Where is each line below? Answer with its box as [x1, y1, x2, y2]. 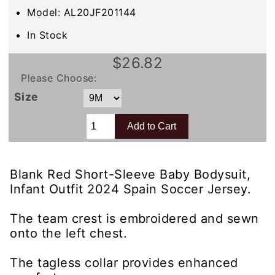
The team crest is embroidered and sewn [10, 211, 259, 226]
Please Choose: [21, 71, 97, 84]
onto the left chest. [10, 225, 127, 241]
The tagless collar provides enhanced [10, 255, 238, 270]
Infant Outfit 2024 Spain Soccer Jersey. [10, 181, 252, 196]
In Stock [27, 28, 68, 41]
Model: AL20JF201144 [27, 6, 136, 19]
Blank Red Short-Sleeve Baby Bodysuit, [10, 166, 251, 182]
